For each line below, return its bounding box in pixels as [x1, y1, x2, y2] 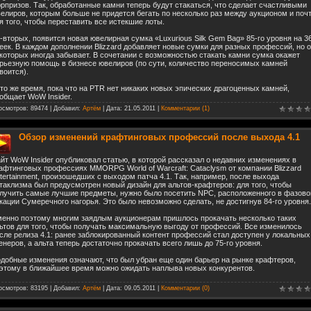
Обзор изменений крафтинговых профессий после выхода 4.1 [19, 132, 300, 142]
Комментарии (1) [161, 105, 210, 112]
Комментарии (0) [161, 285, 210, 292]
